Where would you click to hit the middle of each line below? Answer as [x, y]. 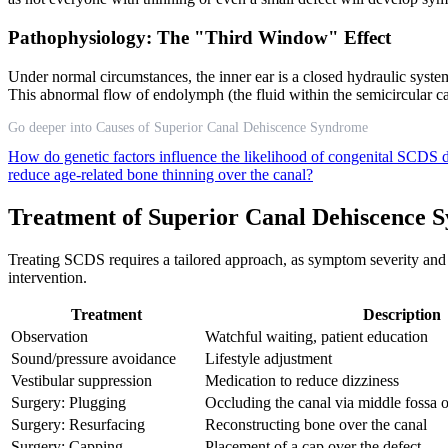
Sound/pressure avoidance [93, 358]
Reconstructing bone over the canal [316, 424]
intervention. [47, 277]
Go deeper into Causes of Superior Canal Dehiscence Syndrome [188, 127]
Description [402, 314]
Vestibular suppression [81, 380]
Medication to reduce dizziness [302, 380]
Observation [49, 336]
